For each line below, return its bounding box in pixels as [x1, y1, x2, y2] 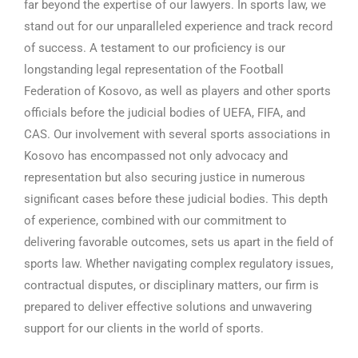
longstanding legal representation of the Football [24, 62, 284, 77]
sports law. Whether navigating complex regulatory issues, [24, 257, 333, 271]
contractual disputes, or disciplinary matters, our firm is [24, 278, 319, 292]
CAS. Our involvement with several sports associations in [24, 127, 330, 141]
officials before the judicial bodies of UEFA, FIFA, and [24, 105, 305, 120]
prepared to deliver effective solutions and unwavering [24, 300, 312, 314]
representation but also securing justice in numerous [24, 170, 305, 185]
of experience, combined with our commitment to [24, 213, 287, 228]
